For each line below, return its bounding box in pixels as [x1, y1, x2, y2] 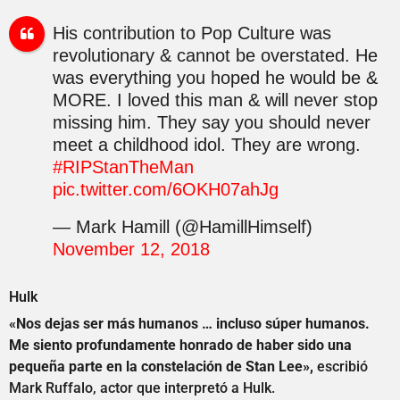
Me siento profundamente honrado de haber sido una [9, 337, 352, 354]
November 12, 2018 [52, 238, 210, 259]
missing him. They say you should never [52, 112, 371, 133]
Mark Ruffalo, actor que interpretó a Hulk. [9, 379, 275, 397]
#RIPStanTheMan [52, 157, 194, 178]
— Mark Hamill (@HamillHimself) [52, 216, 312, 237]
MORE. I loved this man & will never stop [52, 90, 378, 111]
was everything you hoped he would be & [52, 68, 378, 88]
